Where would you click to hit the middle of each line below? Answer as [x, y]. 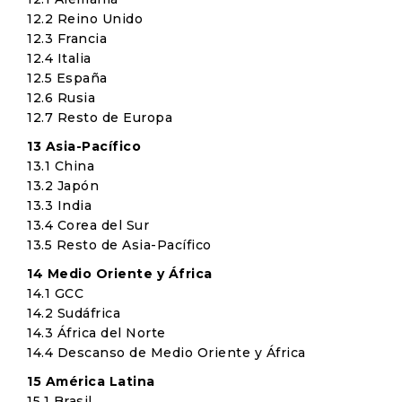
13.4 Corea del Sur [88, 225]
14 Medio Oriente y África [120, 274]
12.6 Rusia [61, 98]
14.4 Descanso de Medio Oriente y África [166, 353]
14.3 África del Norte [96, 333]
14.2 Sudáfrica [74, 313]
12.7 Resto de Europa [100, 118]
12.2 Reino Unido [85, 19]
